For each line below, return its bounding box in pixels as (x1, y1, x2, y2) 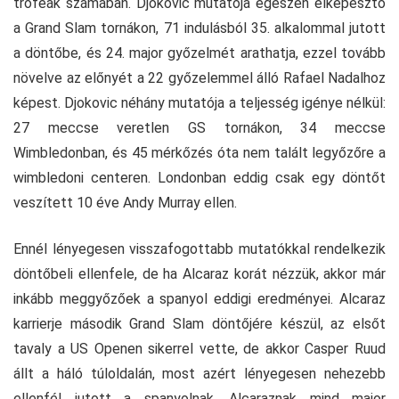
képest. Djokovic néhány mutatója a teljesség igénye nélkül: (13, 94, 386, 111)
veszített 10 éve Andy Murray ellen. (13, 193, 237, 211)
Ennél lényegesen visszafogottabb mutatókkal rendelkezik (13, 240, 386, 257)
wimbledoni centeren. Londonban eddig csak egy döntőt (13, 168, 386, 186)
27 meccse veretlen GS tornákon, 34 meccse (13, 118, 386, 136)
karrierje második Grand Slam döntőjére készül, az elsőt (13, 314, 386, 332)
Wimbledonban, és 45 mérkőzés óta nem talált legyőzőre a (13, 143, 386, 161)
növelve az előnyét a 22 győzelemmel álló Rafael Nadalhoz (13, 69, 386, 86)
